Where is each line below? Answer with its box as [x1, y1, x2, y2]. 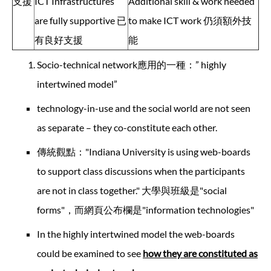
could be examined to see [37, 247, 143, 259]
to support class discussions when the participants [37, 165, 245, 177]
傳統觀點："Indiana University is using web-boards [37, 145, 250, 157]
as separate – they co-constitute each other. [37, 121, 217, 133]
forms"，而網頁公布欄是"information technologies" [37, 203, 254, 215]
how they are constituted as [143, 247, 258, 259]
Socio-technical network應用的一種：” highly [37, 58, 226, 70]
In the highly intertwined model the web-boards [37, 227, 235, 240]
